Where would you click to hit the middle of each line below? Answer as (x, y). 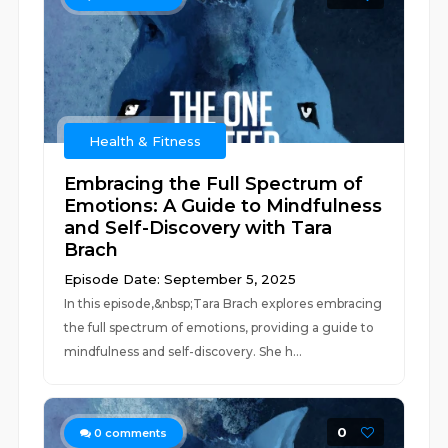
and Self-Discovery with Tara (198, 228)
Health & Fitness (145, 141)
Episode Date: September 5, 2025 (180, 279)
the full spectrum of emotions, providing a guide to (219, 327)
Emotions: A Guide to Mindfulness (223, 206)
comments (135, 433)
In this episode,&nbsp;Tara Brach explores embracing (223, 303)
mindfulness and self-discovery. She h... (183, 351)
